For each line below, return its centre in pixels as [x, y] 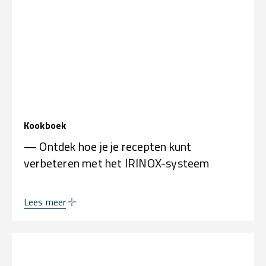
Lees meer [45, 202]
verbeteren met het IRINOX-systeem [117, 163]
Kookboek [45, 125]
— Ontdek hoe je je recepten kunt [108, 146]
